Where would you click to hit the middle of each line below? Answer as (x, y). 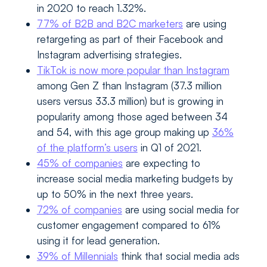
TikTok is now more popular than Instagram (133, 70)
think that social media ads (178, 256)
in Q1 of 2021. (169, 148)
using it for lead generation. (98, 241)
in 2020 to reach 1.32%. (91, 8)
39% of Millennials (77, 256)
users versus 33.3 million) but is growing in (130, 101)
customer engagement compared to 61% (128, 225)
